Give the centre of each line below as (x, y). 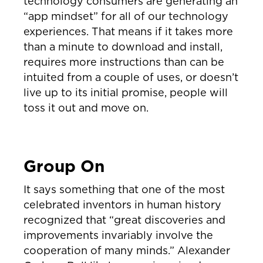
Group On (64, 166)
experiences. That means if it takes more (128, 32)
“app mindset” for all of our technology (126, 16)
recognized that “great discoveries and (124, 220)
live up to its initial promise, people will (126, 93)
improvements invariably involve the (118, 235)
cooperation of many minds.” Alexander (127, 251)
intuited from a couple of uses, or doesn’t (131, 77)
